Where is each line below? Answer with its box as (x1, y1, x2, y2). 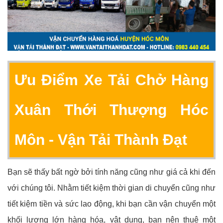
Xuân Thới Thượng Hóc (14, 102, 209, 118)
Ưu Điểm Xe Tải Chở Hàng (14, 72, 209, 89)
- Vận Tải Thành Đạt (49, 131, 187, 148)
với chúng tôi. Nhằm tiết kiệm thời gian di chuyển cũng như (7, 184, 216, 193)
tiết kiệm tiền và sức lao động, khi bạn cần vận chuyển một (7, 200, 216, 209)
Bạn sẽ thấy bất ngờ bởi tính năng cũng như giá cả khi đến (7, 168, 216, 177)
